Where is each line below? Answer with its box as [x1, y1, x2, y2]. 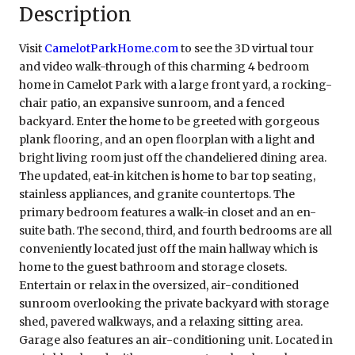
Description [19, 2, 132, 27]
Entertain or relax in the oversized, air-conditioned [19, 277, 299, 292]
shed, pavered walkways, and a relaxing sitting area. [19, 314, 303, 329]
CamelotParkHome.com [44, 40, 178, 55]
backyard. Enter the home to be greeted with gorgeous [19, 113, 319, 128]
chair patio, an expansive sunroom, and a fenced [19, 95, 284, 110]
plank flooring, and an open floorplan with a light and [19, 132, 315, 147]
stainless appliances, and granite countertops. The [19, 186, 295, 201]
